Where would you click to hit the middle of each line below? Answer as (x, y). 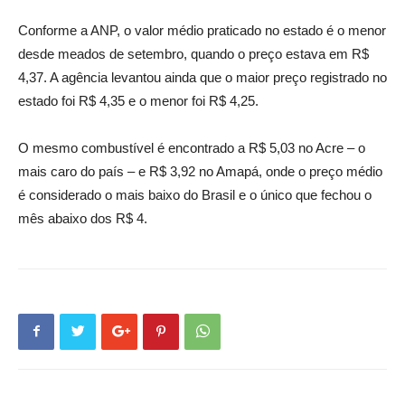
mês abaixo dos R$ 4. (83, 218)
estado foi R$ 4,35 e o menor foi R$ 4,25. (138, 100)
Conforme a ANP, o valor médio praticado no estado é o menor (202, 30)
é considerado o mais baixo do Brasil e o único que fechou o (195, 194)
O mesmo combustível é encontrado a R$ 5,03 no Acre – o (192, 147)
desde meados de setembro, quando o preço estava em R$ (193, 53)
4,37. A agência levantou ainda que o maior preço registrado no (202, 77)
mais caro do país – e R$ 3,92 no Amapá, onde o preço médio (200, 171)
